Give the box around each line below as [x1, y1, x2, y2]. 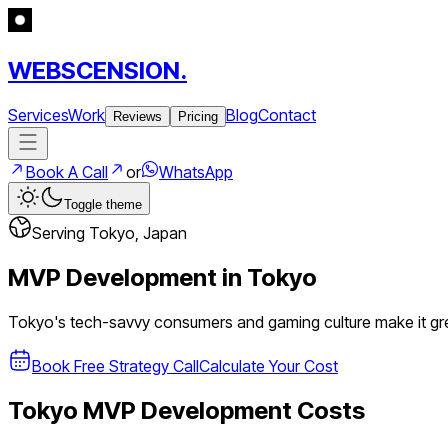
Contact [258, 104, 316, 125]
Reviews [113, 108, 162, 124]
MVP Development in [8, 262, 247, 292]
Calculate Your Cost [199, 355, 338, 376]
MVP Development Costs [78, 395, 365, 425]
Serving [32, 222, 89, 243]
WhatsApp [159, 161, 233, 182]
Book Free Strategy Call [32, 355, 199, 376]
